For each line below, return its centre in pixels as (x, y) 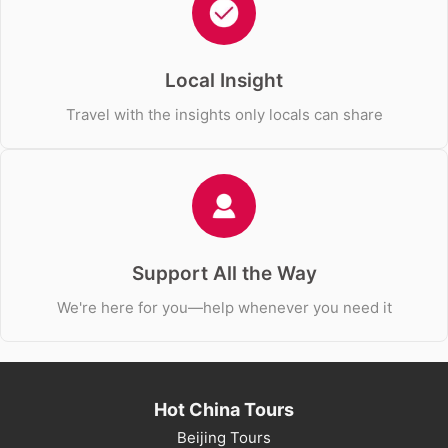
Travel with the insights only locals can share (224, 114)
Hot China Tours (224, 409)
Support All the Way (224, 273)
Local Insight (224, 80)
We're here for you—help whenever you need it (224, 307)
